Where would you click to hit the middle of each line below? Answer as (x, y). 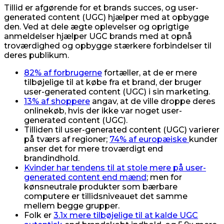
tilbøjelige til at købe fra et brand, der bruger (113, 82)
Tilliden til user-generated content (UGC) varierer (122, 130)
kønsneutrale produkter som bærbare (101, 187)
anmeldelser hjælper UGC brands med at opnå (98, 36)
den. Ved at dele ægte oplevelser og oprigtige (96, 27)
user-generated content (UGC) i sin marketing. (117, 92)
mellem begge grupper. (72, 206)
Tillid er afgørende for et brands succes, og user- (101, 8)
